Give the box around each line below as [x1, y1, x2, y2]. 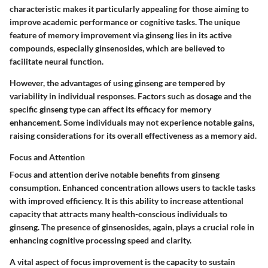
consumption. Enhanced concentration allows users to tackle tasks [10, 182, 255, 193]
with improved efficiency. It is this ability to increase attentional [10, 195, 243, 206]
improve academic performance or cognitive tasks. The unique [10, 16, 240, 27]
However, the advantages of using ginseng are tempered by [10, 77, 225, 88]
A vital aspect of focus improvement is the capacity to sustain [10, 256, 235, 267]
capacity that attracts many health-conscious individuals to [10, 208, 227, 219]
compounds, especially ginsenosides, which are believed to [10, 42, 225, 53]
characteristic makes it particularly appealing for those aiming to [10, 3, 249, 14]
